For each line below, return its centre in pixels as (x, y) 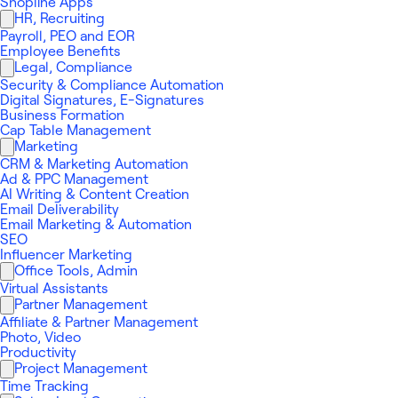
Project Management (81, 369)
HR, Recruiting (60, 19)
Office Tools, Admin (76, 271)
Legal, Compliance (73, 68)
